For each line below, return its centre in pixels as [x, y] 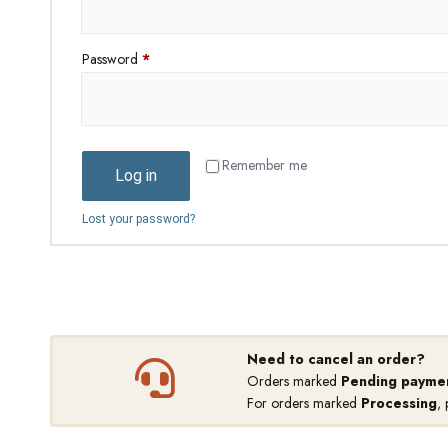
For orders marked [303, 403]
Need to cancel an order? [335, 359]
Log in [136, 175]
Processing [398, 403]
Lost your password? [138, 219]
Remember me [264, 165]
